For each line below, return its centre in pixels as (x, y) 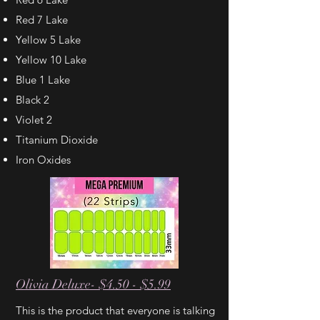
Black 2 (32, 100)
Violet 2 (34, 120)
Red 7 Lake (42, 20)
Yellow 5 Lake (48, 40)
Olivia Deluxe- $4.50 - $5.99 (93, 284)
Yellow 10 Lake (51, 60)
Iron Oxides (43, 160)
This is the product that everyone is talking (115, 310)
